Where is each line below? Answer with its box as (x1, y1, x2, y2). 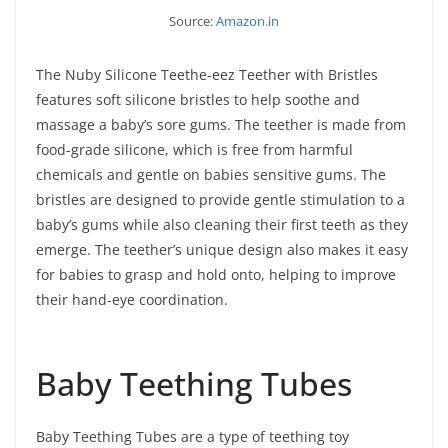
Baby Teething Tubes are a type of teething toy (36, 426, 349, 446)
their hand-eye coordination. (36, 289, 228, 309)
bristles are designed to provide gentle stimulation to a (36, 189, 405, 209)
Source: (169, 11, 216, 30)
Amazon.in (216, 11, 279, 30)
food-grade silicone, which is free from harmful (36, 139, 353, 159)
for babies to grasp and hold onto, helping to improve (36, 264, 396, 284)
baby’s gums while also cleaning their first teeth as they (36, 214, 408, 234)
